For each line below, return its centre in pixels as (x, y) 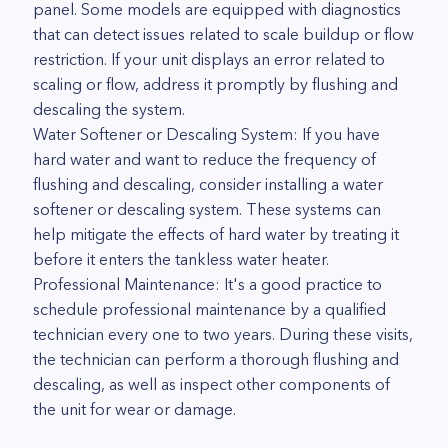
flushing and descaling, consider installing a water (208, 184)
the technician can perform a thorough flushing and (216, 359)
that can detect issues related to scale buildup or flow (223, 34)
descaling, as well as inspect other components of (211, 384)
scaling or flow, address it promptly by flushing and (215, 84)
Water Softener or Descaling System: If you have (206, 134)
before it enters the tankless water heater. (181, 259)
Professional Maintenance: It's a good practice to (207, 284)
